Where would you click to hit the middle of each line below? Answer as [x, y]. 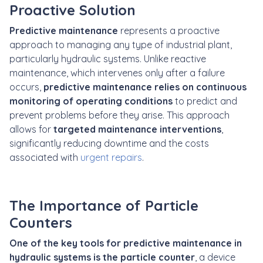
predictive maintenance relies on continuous [145, 87]
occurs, [26, 87]
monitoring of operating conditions [91, 101]
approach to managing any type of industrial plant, [121, 44]
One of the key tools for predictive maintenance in [126, 243]
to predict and [205, 101]
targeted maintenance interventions [136, 129]
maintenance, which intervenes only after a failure [117, 73]
